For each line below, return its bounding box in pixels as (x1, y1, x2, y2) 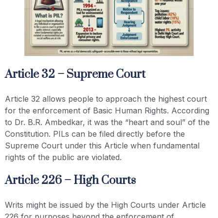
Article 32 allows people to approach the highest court (5, 94, 207, 104)
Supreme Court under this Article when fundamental (5, 141, 200, 150)
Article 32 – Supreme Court (5, 67, 145, 82)
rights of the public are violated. (5, 152, 122, 162)
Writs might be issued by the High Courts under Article (5, 200, 206, 210)
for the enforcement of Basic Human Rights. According (5, 106, 209, 115)
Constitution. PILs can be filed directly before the (5, 129, 185, 139)
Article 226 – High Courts (5, 173, 136, 188)
